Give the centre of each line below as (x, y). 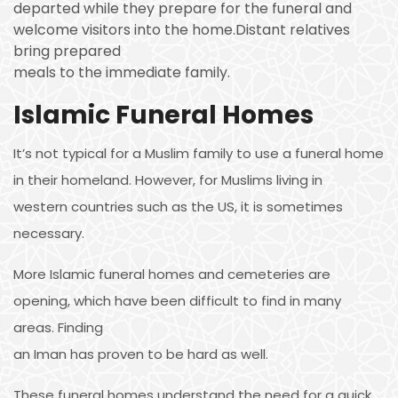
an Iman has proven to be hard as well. (141, 354)
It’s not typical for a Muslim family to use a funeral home (199, 153)
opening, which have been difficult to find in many (177, 300)
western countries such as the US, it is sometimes (178, 206)
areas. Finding (58, 327)
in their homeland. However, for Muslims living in (168, 179)
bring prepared (67, 51)
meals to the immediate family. (122, 72)
